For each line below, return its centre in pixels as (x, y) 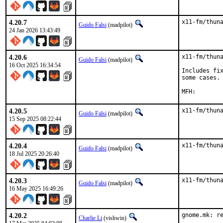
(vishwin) (115, 218)
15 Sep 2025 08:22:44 (35, 119)
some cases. (201, 78)
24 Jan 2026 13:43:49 (35, 30)
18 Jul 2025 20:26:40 (34, 154)
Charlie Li (90, 218)
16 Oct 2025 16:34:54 (35, 65)
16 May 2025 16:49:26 (36, 189)
